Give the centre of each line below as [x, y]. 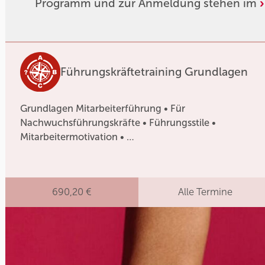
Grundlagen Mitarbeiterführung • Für [103, 108]
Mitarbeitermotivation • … [77, 137]
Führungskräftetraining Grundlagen [154, 72]
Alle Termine [205, 192]
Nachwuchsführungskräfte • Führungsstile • [118, 122]
